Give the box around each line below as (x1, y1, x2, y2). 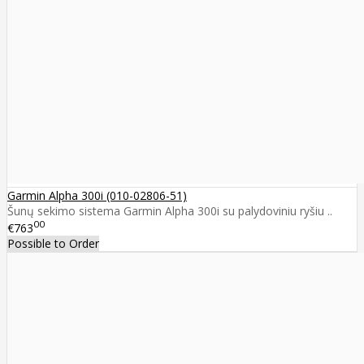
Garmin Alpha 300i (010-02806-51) (7, 187, 187, 203)
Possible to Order (7, 236, 99, 252)
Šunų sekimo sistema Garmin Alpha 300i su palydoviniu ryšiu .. (7, 202, 332, 219)
